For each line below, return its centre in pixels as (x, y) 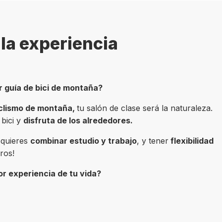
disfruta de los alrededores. (78, 120)
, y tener (152, 141)
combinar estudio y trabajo (83, 141)
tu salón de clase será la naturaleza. (144, 108)
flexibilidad (191, 141)
